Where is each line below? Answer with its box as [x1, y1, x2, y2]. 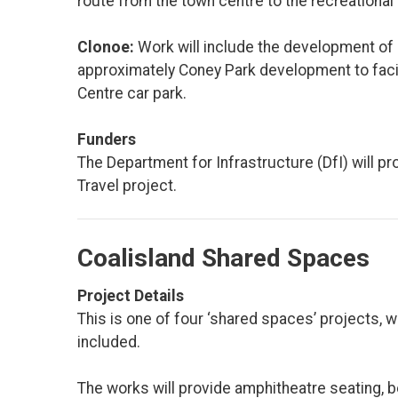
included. [77, 333, 144, 352]
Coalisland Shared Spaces [77, 243, 376, 274]
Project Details [77, 287, 184, 306]
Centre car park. [77, 84, 187, 103]
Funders [77, 131, 136, 149]
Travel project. [77, 177, 177, 195]
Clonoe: [77, 38, 138, 57]
